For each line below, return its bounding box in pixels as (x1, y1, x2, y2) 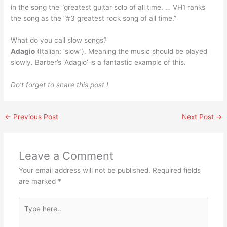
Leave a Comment (18, 149, 113, 163)
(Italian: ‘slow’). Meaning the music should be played (35, 47, 208, 56)
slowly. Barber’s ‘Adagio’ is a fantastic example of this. (11, 58, 186, 67)
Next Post (181, 112, 216, 121)
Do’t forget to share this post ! (11, 81, 109, 89)
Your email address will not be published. (18, 166, 150, 175)
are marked (18, 177, 58, 186)
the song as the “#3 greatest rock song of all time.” (11, 14, 177, 22)
